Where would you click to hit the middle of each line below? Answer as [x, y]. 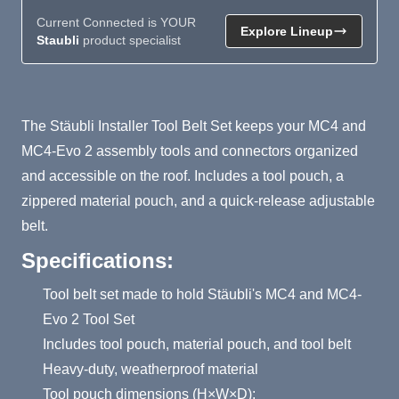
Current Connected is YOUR [116, 23]
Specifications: [98, 261]
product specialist [130, 41]
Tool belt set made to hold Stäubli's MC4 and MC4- [202, 295]
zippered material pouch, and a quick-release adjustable [198, 201]
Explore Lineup [287, 32]
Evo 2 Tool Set [89, 320]
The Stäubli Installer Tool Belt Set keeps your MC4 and [194, 126]
